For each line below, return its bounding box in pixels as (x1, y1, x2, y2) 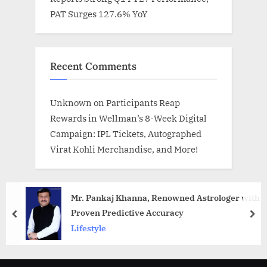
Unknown (50, 97, 92, 109)
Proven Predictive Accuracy (71, 207, 184, 219)
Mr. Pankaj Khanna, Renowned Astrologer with (71, 192, 260, 204)
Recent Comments (50, 59, 136, 73)
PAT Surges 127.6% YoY (50, 8, 148, 20)
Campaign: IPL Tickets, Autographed (50, 128, 201, 140)
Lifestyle (71, 223, 106, 234)
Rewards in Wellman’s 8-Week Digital (50, 112, 207, 125)
